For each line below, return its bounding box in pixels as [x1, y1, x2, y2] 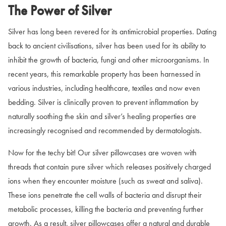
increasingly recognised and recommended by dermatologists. [8, 125, 204, 136]
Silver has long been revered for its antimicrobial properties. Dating [8, 26, 216, 37]
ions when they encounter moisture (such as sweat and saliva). [8, 176, 203, 187]
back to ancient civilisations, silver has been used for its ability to [8, 40, 206, 51]
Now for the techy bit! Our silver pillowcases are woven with [8, 147, 197, 158]
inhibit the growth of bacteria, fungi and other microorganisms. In [8, 54, 209, 66]
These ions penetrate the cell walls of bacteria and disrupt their [8, 190, 202, 201]
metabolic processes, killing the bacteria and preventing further [8, 204, 203, 215]
